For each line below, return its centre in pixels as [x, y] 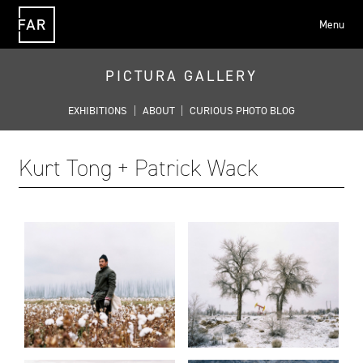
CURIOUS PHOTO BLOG [242, 110]
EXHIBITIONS [98, 110]
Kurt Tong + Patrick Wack [138, 167]
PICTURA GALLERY [181, 76]
